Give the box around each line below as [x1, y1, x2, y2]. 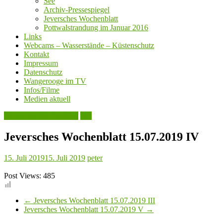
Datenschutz [24, 68, 62, 77]
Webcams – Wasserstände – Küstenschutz [24, 41, 154, 50]
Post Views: [4, 171, 41, 180]
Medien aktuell [24, 95, 70, 104]
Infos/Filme [24, 86, 59, 95]
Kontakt [24, 50, 49, 59]
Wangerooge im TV [24, 77, 86, 86]
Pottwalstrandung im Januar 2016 [44, 23, 148, 32]
